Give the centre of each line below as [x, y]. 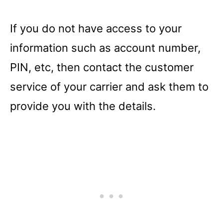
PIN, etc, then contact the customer [102, 67]
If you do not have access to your [96, 28]
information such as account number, [105, 48]
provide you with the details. [83, 106]
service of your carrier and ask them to [109, 86]
